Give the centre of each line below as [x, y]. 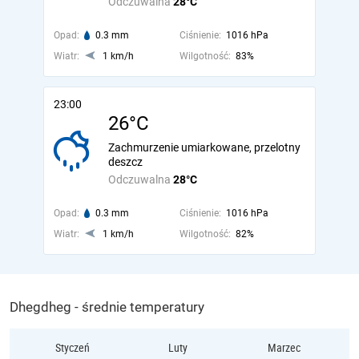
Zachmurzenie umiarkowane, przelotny [204, 147]
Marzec [284, 347]
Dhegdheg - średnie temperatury [107, 307]
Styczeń [72, 347]
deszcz [125, 162]
